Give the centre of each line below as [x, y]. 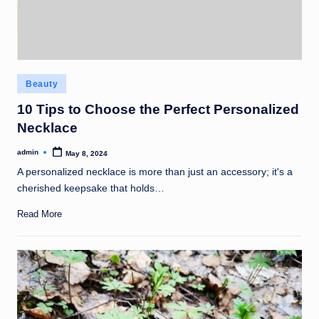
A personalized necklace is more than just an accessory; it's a [155, 172]
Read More [40, 214]
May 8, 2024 [87, 153]
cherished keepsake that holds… [91, 189]
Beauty [42, 84]
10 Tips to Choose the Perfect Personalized [158, 109]
